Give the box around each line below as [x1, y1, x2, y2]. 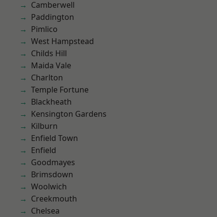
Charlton [31, 72, 63, 83]
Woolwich [31, 181, 67, 192]
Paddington [31, 12, 74, 22]
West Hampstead [31, 36, 94, 46]
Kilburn [31, 121, 58, 131]
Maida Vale [31, 60, 71, 71]
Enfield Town [31, 133, 78, 143]
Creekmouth [31, 193, 77, 204]
